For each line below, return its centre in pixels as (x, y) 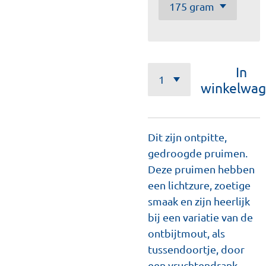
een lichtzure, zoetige (199, 185)
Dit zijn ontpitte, (187, 137)
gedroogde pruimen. (198, 153)
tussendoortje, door (196, 249)
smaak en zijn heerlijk (199, 201)
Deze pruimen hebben (201, 169)
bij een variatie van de (200, 217)
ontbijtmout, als (186, 233)
